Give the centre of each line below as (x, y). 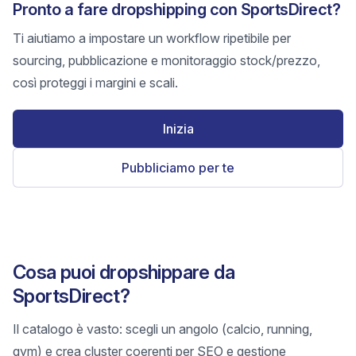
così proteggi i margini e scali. (95, 83)
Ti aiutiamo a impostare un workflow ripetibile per (152, 38)
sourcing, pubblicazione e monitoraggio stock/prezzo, (166, 60)
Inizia (178, 129)
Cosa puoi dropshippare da (124, 272)
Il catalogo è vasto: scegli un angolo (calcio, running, (163, 329)
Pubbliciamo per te (178, 168)
